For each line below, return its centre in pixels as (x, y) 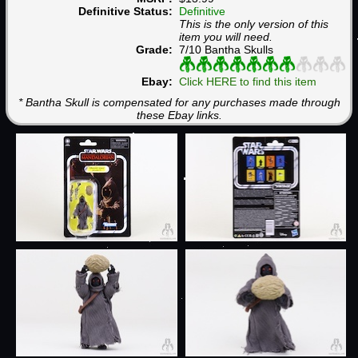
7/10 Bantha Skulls (226, 50)
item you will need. (226, 37)
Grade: (157, 50)
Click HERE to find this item (248, 81)
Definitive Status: (129, 12)
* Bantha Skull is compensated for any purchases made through (179, 102)
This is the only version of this (254, 24)
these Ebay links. (179, 115)
